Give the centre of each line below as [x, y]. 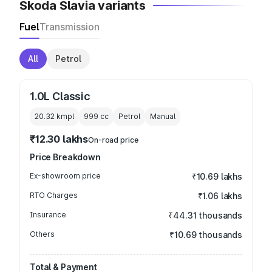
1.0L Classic [60, 96]
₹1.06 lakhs [220, 196]
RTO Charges [54, 195]
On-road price [113, 140]
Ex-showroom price [65, 176]
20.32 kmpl [54, 116]
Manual [163, 116]
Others [42, 234]
